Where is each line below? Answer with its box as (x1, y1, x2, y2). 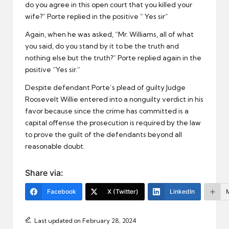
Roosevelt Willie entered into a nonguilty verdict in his (25, 95, 203, 104)
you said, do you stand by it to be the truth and (25, 42, 179, 51)
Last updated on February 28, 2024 (34, 217, 136, 225)
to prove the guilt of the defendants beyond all (25, 130, 182, 139)
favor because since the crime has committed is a (25, 107, 189, 116)
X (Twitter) (107, 188, 139, 196)
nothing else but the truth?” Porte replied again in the (25, 54, 201, 62)
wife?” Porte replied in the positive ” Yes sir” (25, 12, 168, 21)
